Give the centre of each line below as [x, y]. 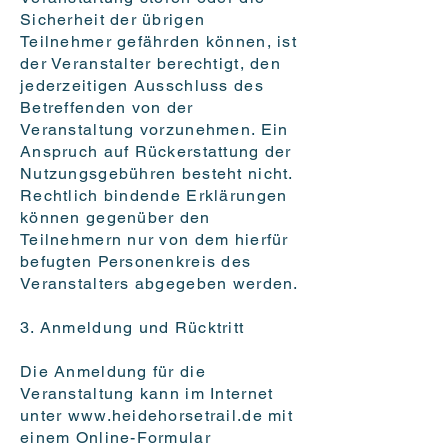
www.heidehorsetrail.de [165, 416]
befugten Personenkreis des [136, 262]
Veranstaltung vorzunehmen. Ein [154, 130]
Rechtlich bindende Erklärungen [154, 196]
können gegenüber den [115, 218]
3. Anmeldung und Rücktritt [132, 328]
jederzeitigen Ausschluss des [142, 86]
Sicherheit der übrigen [113, 20]
